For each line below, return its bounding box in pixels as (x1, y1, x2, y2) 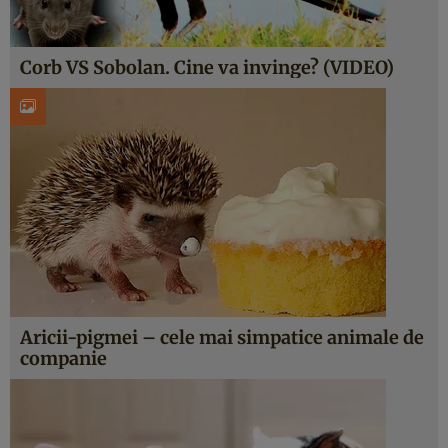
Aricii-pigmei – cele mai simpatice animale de (20, 326, 424, 349)
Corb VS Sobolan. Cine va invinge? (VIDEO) (20, 56, 394, 79)
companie (20, 347, 107, 370)
